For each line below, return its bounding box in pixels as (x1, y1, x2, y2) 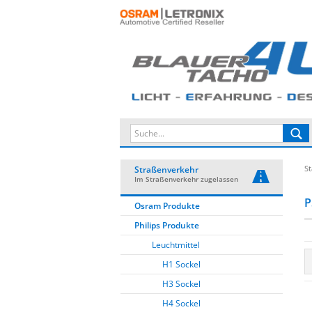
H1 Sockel (162, 258, 201, 270)
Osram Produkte (134, 200, 200, 212)
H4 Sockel (162, 297, 201, 309)
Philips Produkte (134, 219, 199, 231)
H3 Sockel (162, 278, 201, 290)
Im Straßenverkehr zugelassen (134, 174, 238, 184)
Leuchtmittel (152, 239, 200, 251)
